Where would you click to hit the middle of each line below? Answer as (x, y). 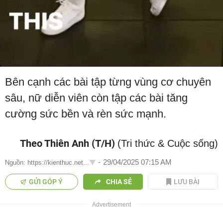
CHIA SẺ (119, 182)
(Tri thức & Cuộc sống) (168, 144)
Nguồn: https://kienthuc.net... (47, 163)
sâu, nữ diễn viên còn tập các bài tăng (96, 98)
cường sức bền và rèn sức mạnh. (86, 114)
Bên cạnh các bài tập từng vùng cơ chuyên (108, 82)
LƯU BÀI (187, 182)
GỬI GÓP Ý (46, 182)
